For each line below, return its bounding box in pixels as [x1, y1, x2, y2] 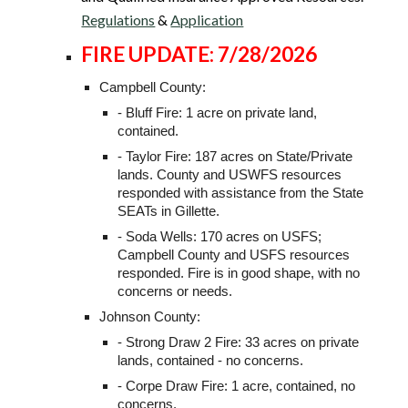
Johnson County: [99, 310, 205, 325]
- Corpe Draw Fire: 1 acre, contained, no [117, 379, 356, 394]
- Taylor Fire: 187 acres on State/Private [117, 149, 353, 165]
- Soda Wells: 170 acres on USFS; [117, 229, 322, 245]
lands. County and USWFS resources [117, 168, 342, 183]
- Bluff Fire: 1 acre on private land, [117, 106, 318, 121]
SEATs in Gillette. [117, 204, 220, 219]
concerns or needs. [117, 284, 237, 300]
